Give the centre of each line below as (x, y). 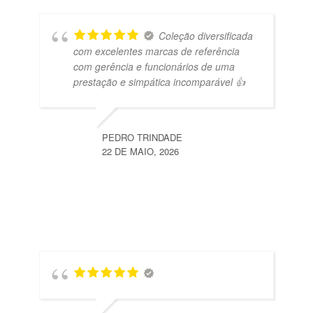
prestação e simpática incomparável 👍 (159, 82)
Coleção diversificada (206, 36)
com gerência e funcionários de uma (154, 67)
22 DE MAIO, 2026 (140, 152)
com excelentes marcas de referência (156, 51)
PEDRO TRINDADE (142, 138)
